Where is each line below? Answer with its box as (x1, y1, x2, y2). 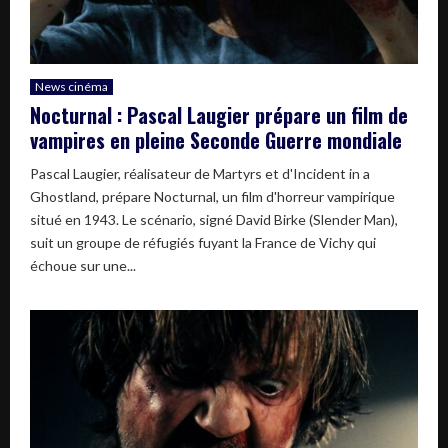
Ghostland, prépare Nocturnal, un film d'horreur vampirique (30, 187, 395, 205)
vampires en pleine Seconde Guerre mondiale (30, 124, 402, 155)
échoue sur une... (30, 256, 136, 274)
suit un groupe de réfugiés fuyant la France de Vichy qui (30, 233, 376, 251)
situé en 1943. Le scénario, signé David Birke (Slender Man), (30, 210, 398, 228)
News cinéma (35, 78, 108, 94)
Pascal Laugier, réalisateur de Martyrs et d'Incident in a (30, 164, 370, 182)
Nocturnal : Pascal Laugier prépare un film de (30, 99, 408, 130)
